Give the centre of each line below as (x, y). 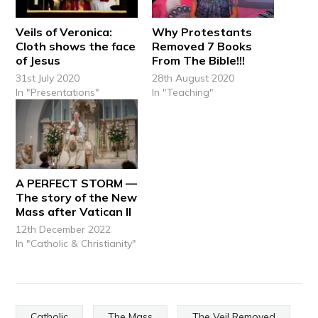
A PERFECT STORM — (77, 183)
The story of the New (77, 197)
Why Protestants (202, 32)
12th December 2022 (64, 229)
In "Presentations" (58, 92)
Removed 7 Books (202, 46)
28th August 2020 (193, 78)
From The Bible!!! (198, 60)
